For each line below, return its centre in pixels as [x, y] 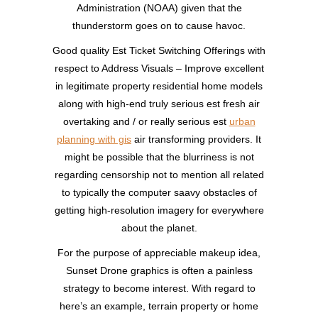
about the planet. [159, 228]
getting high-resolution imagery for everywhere [159, 210]
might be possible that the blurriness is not [159, 157]
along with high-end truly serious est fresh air [159, 104]
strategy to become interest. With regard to [159, 289]
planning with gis [94, 139]
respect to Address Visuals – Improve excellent [159, 68]
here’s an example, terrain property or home [159, 306]
